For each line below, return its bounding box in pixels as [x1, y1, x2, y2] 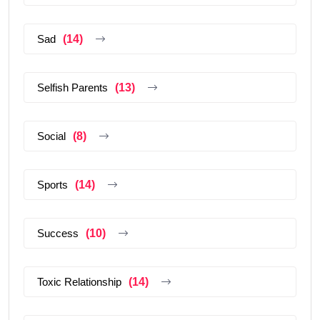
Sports [37, 178, 68, 191]
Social [37, 129, 66, 142]
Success [37, 226, 79, 239]
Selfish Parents [37, 81, 108, 94]
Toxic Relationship [37, 275, 121, 288]
